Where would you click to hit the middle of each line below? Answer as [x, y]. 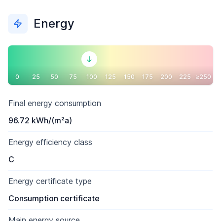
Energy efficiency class [50, 142]
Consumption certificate [54, 198]
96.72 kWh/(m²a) [40, 120]
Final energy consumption [55, 103]
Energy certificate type [50, 181]
